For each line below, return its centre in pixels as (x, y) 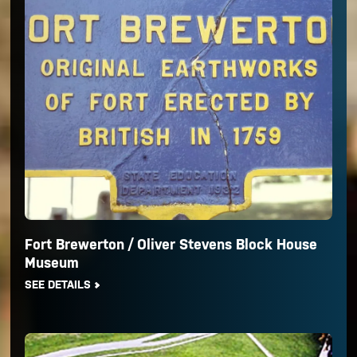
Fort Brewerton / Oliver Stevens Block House (171, 245)
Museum (52, 263)
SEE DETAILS (58, 285)
